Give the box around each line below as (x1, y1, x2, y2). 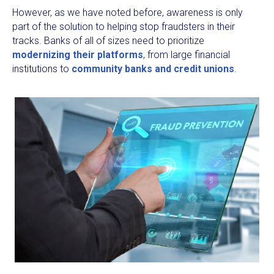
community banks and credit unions (72, 62, 234, 75)
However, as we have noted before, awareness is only (12, 6, 243, 18)
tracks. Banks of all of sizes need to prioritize (12, 34, 204, 46)
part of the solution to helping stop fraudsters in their (12, 20, 235, 32)
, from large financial (143, 48, 230, 61)
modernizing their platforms (12, 48, 143, 61)
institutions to (12, 62, 72, 75)
